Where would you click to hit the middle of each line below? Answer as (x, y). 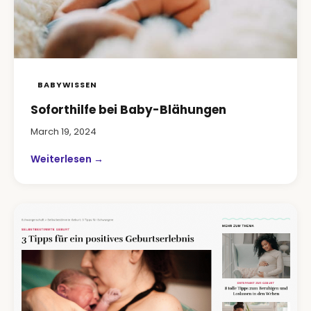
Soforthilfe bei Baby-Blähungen (128, 110)
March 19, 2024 (64, 132)
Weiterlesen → (67, 159)
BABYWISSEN (67, 85)
